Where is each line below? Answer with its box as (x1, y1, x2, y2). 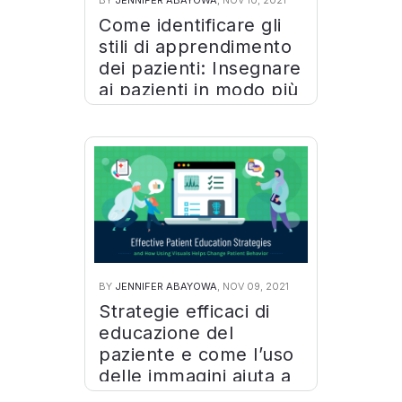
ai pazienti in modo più (99, 79, 299, 100)
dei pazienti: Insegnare (99, 57, 301, 79)
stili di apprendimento (99, 36, 292, 57)
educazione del (99, 322, 233, 344)
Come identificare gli (99, 14, 282, 36)
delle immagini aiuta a (99, 365, 291, 387)
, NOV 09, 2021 (217, 280, 289, 293)
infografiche (99, 122, 204, 144)
